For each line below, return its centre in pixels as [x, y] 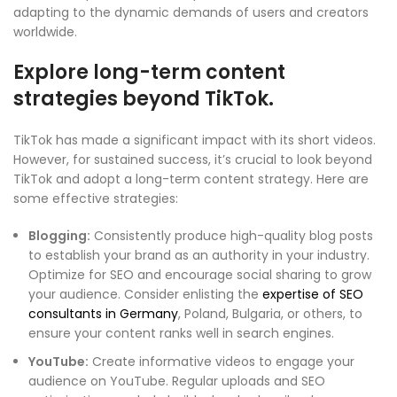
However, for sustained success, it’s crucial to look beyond [193, 160]
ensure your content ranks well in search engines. [181, 334]
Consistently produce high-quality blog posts [232, 236]
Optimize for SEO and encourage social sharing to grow [200, 275]
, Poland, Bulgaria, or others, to [270, 314]
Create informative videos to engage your [222, 362]
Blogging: [59, 236]
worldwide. [45, 32]
